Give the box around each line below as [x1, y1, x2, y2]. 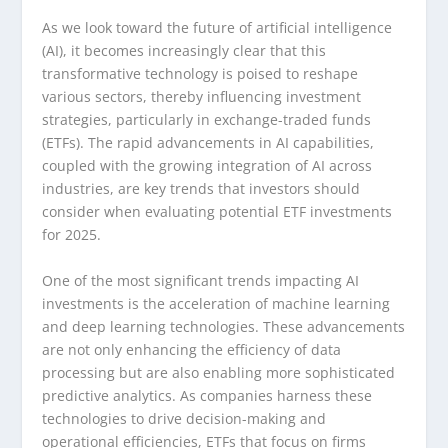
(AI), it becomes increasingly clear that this [42, 41, 327, 61]
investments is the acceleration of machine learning [42, 293, 391, 313]
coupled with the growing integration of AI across [42, 156, 373, 176]
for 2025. [42, 225, 102, 245]
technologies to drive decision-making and [42, 408, 327, 428]
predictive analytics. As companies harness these [42, 385, 373, 405]
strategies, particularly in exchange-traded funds [42, 110, 372, 130]
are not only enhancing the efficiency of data [42, 339, 342, 359]
